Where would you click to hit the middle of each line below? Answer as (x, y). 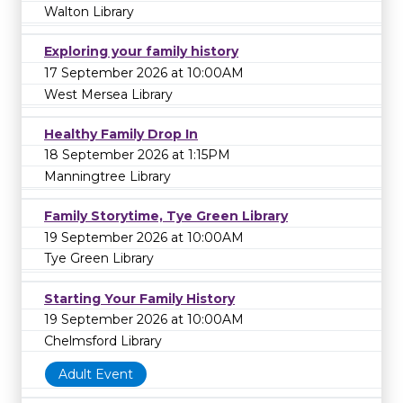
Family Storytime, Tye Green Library (166, 216)
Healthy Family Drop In (121, 134)
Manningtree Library (107, 176)
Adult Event (96, 375)
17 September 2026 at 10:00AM (144, 72)
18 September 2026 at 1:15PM (137, 155)
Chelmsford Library (103, 340)
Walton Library (89, 12)
